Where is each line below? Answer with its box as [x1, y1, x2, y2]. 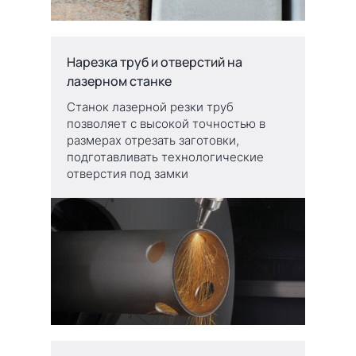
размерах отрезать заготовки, [67, 132, 239, 148]
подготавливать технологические [67, 149, 264, 164]
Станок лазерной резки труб [67, 99, 234, 114]
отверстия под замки [67, 165, 188, 181]
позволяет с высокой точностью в [67, 115, 265, 131]
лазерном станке [67, 72, 172, 90]
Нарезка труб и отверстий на [67, 52, 242, 71]
